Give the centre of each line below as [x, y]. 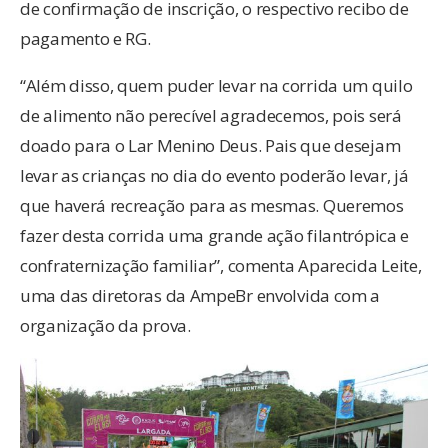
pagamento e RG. [85, 38]
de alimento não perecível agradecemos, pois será [211, 115]
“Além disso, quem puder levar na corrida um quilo [216, 85]
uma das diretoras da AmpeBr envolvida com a [200, 295]
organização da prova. [105, 325]
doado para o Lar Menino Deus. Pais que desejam [210, 145]
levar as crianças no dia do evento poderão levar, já [214, 175]
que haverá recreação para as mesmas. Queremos [212, 205]
